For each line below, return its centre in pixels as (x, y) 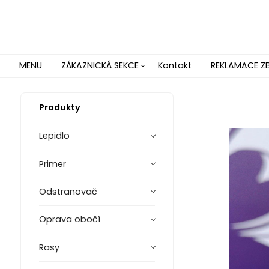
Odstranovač (68, 191)
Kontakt (175, 65)
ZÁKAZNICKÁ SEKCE (100, 65)
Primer (52, 164)
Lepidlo (54, 136)
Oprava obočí (69, 219)
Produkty (59, 107)
